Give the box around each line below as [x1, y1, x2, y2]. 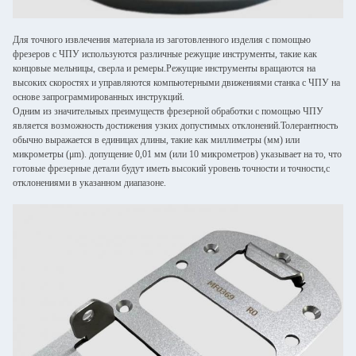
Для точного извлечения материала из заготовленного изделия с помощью [13, 34, 311, 45]
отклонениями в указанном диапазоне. [13, 177, 166, 188]
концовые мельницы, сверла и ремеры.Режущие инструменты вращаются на [13, 63, 315, 74]
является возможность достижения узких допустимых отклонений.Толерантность [13, 120, 338, 131]
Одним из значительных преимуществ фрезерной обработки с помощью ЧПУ [13, 106, 323, 117]
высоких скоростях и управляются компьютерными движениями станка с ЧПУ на [13, 77, 340, 88]
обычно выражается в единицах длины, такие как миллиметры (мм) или [13, 134, 300, 145]
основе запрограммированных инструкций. [13, 91, 184, 103]
